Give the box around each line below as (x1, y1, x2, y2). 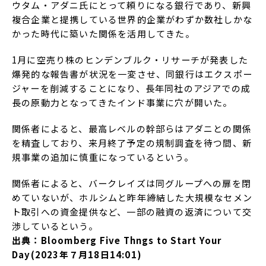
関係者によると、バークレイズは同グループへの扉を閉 (12, 177, 252, 190)
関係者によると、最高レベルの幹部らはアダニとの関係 (12, 122, 252, 135)
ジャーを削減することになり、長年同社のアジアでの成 (12, 82, 251, 95)
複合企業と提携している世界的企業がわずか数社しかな (12, 13, 253, 26)
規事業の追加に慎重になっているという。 (12, 151, 194, 164)
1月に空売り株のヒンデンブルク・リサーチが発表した (12, 53, 249, 66)
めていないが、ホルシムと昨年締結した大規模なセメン (12, 191, 253, 204)
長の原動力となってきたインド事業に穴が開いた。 (12, 96, 233, 109)
